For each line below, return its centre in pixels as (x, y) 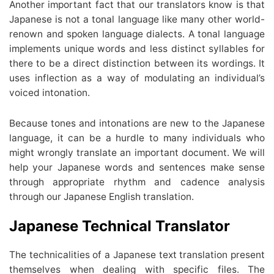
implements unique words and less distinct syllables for (137, 48)
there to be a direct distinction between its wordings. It (137, 63)
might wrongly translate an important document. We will (137, 152)
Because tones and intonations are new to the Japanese (137, 123)
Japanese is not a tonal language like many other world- (137, 19)
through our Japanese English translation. (102, 196)
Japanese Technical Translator (120, 226)
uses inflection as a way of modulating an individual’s (137, 78)
